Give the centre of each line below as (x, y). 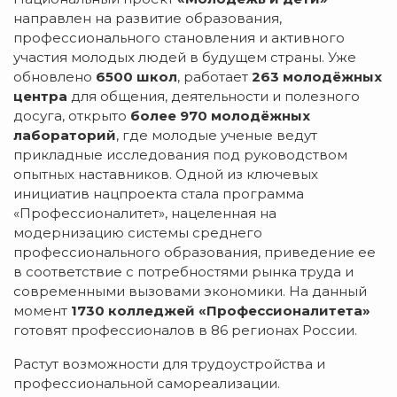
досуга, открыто (72, 115)
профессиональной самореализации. (147, 383)
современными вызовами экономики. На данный (190, 291)
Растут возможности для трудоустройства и (169, 363)
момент (42, 310)
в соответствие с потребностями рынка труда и (183, 271)
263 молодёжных (317, 76)
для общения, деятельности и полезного (214, 96)
